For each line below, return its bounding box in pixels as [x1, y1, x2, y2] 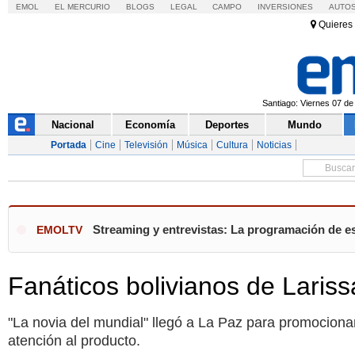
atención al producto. [8, 333, 140, 349]
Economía [124, 119, 175, 132]
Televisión [124, 139, 169, 151]
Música [177, 139, 208, 151]
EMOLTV [36, 223, 82, 236]
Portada [51, 139, 87, 151]
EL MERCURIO [54, 2, 110, 11]
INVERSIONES [258, 2, 314, 11]
